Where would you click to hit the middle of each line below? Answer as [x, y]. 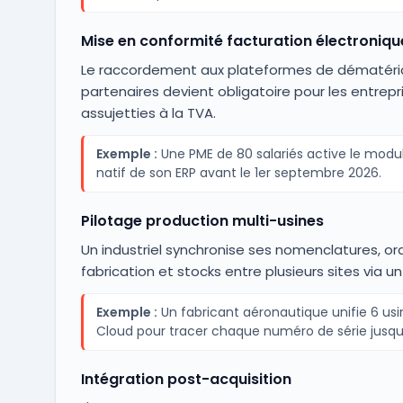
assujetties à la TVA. [148, 113]
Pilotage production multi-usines [202, 221]
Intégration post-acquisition [186, 379]
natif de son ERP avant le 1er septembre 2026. [238, 173]
